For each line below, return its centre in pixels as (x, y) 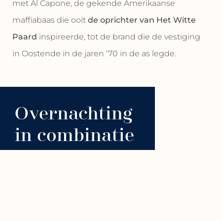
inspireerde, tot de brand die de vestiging (119, 37)
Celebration (65, 178)
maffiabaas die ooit (50, 20)
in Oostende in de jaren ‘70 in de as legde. (94, 54)
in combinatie (74, 134)
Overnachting (74, 113)
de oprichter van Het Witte (142, 20)
